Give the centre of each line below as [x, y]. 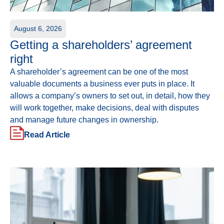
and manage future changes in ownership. [84, 120]
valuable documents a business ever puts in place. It [102, 84]
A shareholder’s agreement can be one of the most [99, 72]
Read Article [47, 134]
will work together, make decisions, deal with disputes [104, 108]
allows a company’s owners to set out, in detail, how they [110, 96]
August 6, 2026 [38, 29]
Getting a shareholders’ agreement [101, 45]
